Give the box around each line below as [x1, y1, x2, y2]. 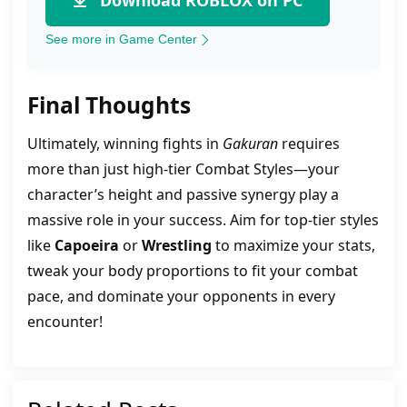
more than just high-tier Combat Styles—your [27, 158, 340, 179]
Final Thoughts [27, 89, 191, 120]
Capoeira [55, 234, 119, 255]
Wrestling [142, 234, 212, 255]
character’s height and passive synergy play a [27, 184, 339, 204]
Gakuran [223, 133, 278, 154]
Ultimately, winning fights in [27, 133, 223, 154]
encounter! [27, 311, 103, 332]
